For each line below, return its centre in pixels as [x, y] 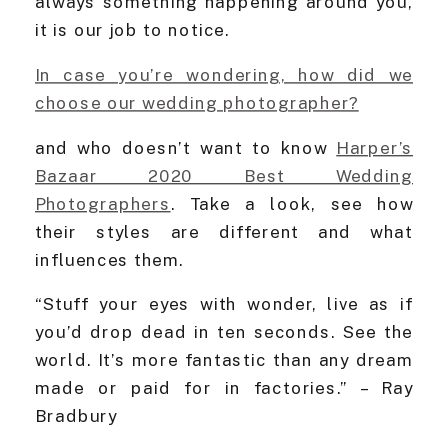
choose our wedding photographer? [197, 103]
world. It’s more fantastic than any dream [224, 360]
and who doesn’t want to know [186, 148]
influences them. [110, 260]
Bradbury [76, 416]
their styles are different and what [224, 232]
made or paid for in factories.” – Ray [224, 388]
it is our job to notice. [133, 30]
